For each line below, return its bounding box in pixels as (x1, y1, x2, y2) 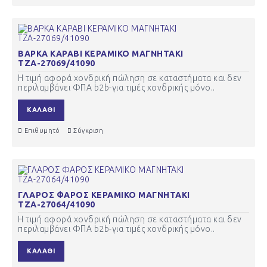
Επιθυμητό (24, 127, 59, 135)
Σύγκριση (73, 127, 103, 135)
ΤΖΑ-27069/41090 (18, 58, 95, 69)
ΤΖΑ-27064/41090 (18, 199, 95, 209)
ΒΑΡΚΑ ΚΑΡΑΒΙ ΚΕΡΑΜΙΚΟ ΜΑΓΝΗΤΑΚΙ (18, 49, 184, 59)
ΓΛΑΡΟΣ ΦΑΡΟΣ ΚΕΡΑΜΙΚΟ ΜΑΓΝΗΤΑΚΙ (18, 190, 190, 200)
